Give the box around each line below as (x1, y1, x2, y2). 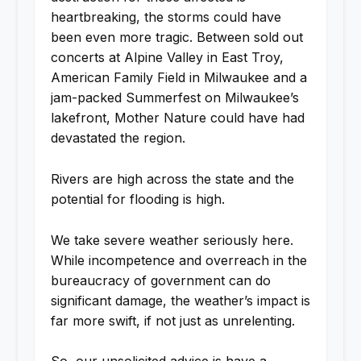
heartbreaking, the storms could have (50, 9, 281, 26)
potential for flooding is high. (50, 190, 225, 207)
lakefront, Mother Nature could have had (50, 110, 305, 127)
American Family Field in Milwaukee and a (50, 69, 307, 86)
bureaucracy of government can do (50, 272, 271, 288)
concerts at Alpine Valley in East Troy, (50, 49, 284, 66)
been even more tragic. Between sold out (50, 29, 303, 46)
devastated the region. (50, 130, 185, 147)
